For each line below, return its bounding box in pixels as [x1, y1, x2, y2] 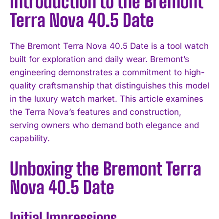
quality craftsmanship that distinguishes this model [10, 80, 209, 90]
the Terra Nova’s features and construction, [10, 107, 181, 117]
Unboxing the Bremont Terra [10, 158, 201, 179]
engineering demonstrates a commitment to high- [10, 67, 205, 77]
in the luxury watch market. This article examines [10, 93, 203, 104]
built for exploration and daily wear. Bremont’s [10, 54, 189, 64]
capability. [10, 133, 50, 143]
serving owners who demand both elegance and [10, 120, 199, 130]
